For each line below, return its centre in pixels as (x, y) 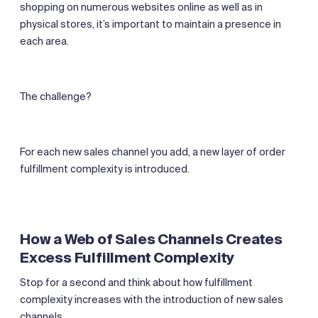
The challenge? (56, 96)
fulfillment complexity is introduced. (105, 169)
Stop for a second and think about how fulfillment (136, 282)
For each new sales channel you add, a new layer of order (153, 152)
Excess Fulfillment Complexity (127, 257)
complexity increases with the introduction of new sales (152, 299)
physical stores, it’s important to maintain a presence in (150, 24)
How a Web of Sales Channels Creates (151, 239)
